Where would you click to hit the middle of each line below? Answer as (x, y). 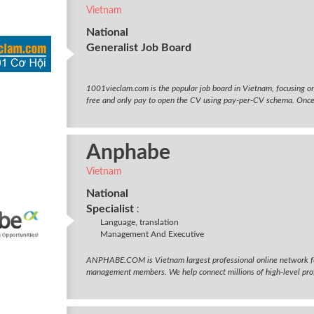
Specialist (110, 209)
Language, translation (139, 222)
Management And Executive (152, 234)
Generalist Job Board (138, 48)
